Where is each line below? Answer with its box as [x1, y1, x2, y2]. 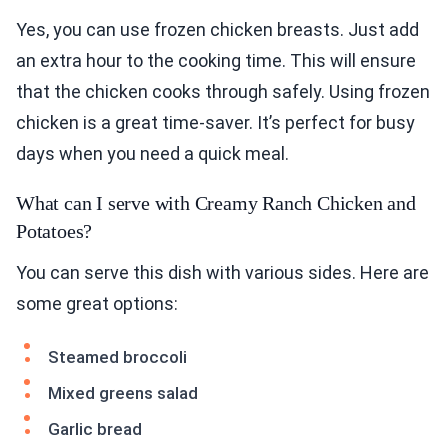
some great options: [16, 293, 178, 315]
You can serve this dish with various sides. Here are [16, 262, 429, 284]
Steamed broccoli [48, 347, 187, 368]
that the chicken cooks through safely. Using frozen [16, 81, 430, 103]
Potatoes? [16, 220, 93, 243]
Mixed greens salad [48, 383, 198, 404]
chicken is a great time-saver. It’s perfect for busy [16, 112, 415, 134]
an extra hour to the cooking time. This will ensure [16, 50, 416, 72]
